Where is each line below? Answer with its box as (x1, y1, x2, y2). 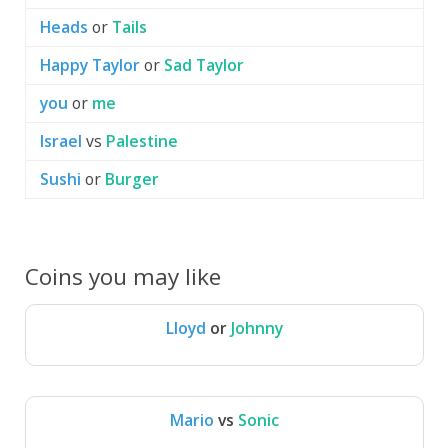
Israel (39, 129, 82, 152)
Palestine (105, 129, 178, 152)
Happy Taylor (39, 53, 140, 76)
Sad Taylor (163, 53, 244, 76)
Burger (104, 167, 159, 190)
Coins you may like (24, 260, 221, 292)
